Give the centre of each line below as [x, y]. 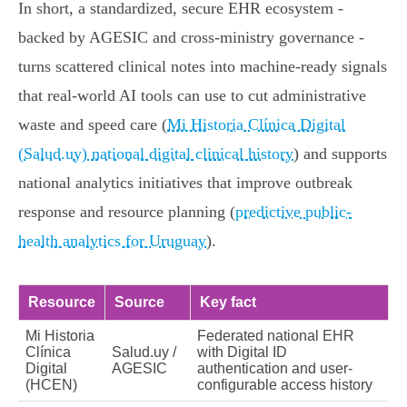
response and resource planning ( [127, 212]
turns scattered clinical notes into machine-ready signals [203, 67]
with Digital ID [242, 352]
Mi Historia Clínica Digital [256, 125]
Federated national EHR [276, 336]
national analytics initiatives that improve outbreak [185, 183]
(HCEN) [51, 385]
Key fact [228, 303]
